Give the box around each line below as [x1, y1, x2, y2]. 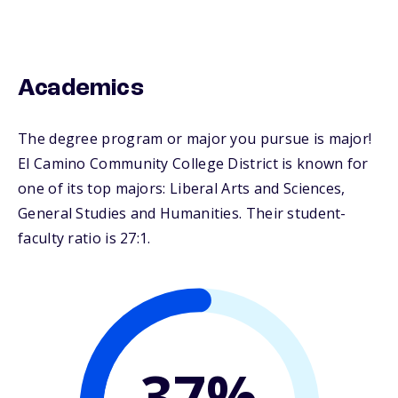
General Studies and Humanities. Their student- [18, 203, 346, 224]
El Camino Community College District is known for [18, 154, 369, 174]
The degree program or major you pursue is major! [18, 129, 372, 149]
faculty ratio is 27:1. [18, 228, 151, 249]
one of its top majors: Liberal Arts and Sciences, [18, 179, 346, 199]
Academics [18, 76, 144, 102]
